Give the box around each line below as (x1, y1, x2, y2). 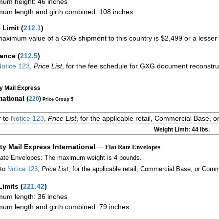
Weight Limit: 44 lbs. (153, 126, 210, 133)
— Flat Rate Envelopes (97, 143, 160, 151)
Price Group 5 (43, 96, 73, 102)
